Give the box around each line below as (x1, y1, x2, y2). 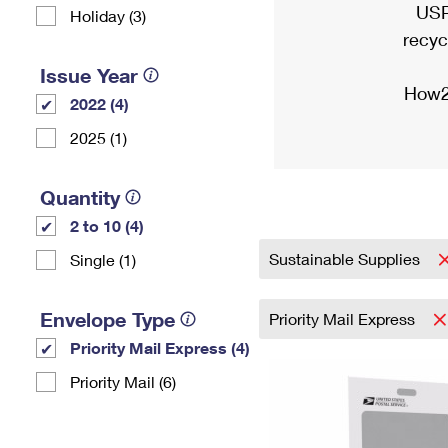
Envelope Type (40, 307, 175, 331)
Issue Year (40, 63, 138, 87)
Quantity (40, 185, 120, 209)
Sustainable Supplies (269, 249, 424, 268)
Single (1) (70, 250, 136, 269)
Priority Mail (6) (70, 372, 176, 391)
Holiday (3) (70, 6, 146, 25)
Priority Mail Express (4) (70, 338, 250, 357)
